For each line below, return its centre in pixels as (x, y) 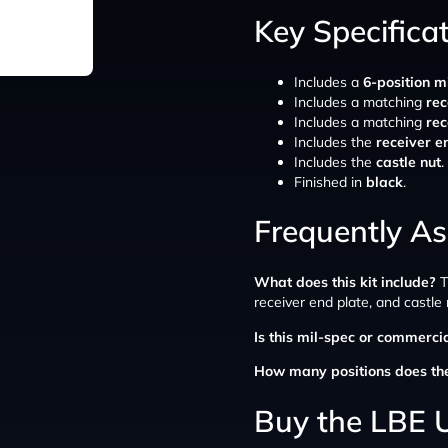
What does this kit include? (345, 282)
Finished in (330, 181)
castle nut (408, 161)
